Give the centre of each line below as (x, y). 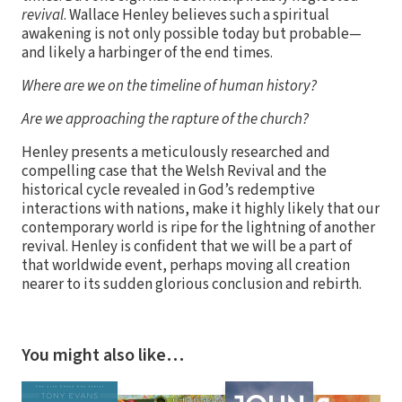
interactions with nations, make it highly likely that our (201, 209)
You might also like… (103, 355)
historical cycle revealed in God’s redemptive (168, 190)
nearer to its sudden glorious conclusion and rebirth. (192, 284)
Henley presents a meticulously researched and (176, 152)
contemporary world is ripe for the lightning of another (198, 227)
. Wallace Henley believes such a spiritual (197, 15)
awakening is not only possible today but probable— (192, 34)
